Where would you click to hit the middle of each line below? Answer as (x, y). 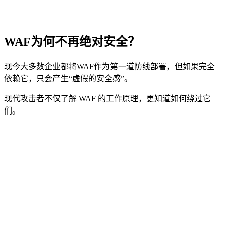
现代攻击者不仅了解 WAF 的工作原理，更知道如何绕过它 (107, 99)
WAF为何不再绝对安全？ (72, 42)
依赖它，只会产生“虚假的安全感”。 (68, 79)
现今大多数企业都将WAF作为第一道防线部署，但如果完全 (109, 67)
